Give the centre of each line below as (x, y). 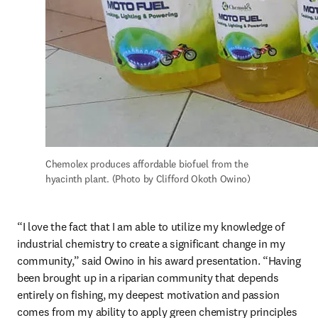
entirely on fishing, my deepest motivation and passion (148, 295)
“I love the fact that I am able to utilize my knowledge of (151, 226)
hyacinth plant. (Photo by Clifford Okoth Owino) (148, 179)
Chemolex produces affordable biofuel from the (147, 164)
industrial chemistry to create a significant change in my (151, 243)
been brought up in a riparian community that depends (148, 278)
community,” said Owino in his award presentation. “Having (159, 261)
